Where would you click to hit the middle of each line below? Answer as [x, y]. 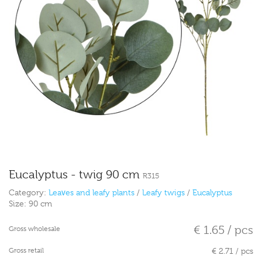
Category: [29, 193]
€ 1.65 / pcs [223, 230]
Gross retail [26, 251]
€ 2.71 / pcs [232, 251]
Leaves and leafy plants [92, 193]
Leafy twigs [163, 193]
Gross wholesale [35, 229]
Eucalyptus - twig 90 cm [76, 175]
